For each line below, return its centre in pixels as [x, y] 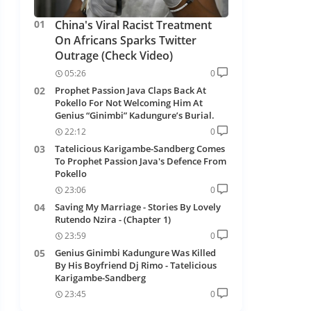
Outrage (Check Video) [114, 55]
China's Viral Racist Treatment [133, 25]
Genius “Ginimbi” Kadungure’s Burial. [134, 115]
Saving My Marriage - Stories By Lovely [137, 207]
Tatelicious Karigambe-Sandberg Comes [140, 148]
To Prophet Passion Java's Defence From [140, 161]
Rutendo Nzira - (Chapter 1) [112, 219]
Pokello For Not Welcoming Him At [128, 102]
